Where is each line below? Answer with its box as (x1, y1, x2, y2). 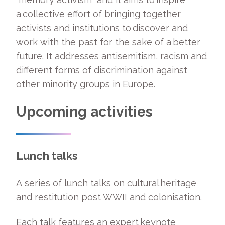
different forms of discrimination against (16, 64, 187, 75)
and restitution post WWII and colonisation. (16, 191, 206, 202)
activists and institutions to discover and (16, 22, 188, 33)
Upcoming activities (16, 103, 153, 120)
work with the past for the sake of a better (16, 36, 200, 47)
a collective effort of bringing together (16, 8, 181, 19)
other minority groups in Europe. (16, 78, 158, 89)
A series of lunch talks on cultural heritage (16, 177, 196, 188)
